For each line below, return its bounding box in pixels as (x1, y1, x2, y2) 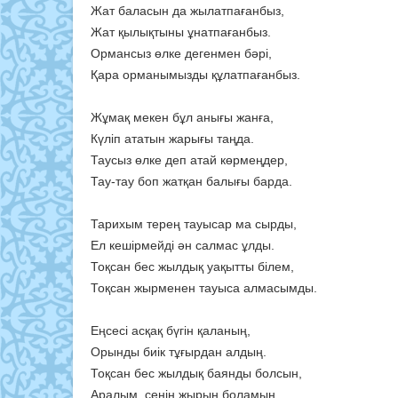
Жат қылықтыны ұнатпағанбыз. (91, 25, 271, 40)
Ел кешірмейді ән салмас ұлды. (91, 238, 275, 253)
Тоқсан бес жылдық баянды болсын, (91, 366, 302, 381)
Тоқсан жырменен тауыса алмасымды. (91, 281, 317, 296)
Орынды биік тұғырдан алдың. (91, 345, 267, 360)
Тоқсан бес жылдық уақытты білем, (91, 259, 294, 275)
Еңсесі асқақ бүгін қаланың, (91, 323, 251, 338)
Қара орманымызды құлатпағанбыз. (91, 68, 300, 83)
